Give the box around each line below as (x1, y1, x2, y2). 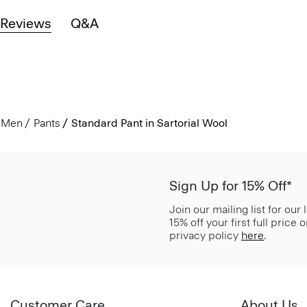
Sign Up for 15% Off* (169, 177, 292, 195)
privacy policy (169, 229, 241, 243)
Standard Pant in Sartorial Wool (71, 116, 228, 130)
